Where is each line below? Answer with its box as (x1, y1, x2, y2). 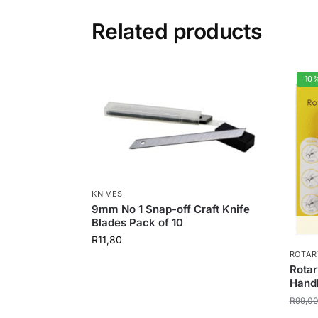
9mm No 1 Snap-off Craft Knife (91, 202, 250, 216)
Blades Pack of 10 (91, 215, 183, 229)
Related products (91, 18, 262, 44)
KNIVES (91, 188, 124, 199)
